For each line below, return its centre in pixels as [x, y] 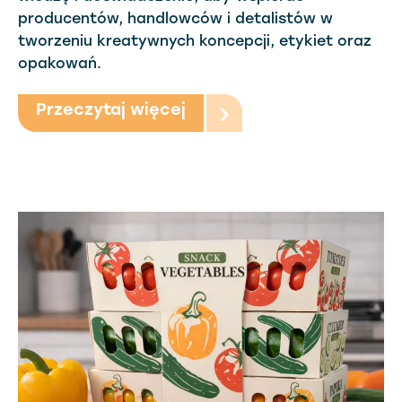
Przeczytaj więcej [111, 111]
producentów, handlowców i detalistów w [175, 20]
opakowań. [60, 65]
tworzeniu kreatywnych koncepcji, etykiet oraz [195, 42]
